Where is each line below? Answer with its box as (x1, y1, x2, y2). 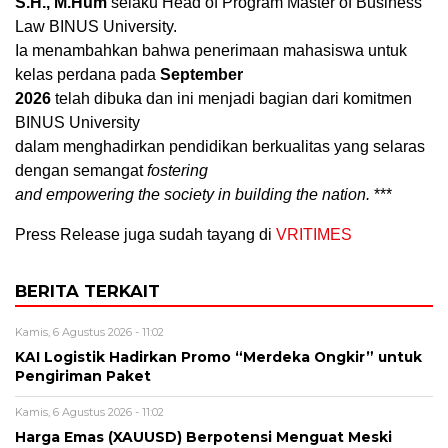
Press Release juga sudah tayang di (15, 225, 276, 243)
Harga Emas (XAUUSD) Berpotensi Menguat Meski (15, 428, 392, 445)
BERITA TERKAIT (15, 280, 160, 301)
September (160, 65, 243, 83)
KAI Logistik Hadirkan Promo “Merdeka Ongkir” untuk (15, 348, 422, 365)
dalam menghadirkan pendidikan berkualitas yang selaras (15, 137, 425, 155)
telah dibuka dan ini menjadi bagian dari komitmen (55, 89, 412, 107)
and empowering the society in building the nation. (15, 185, 370, 203)
